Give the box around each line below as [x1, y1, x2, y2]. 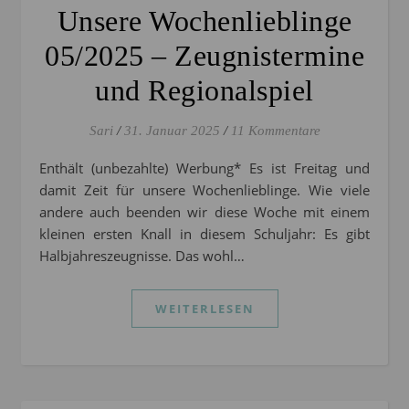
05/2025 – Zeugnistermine [45, 39, 364, 73]
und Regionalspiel [95, 74, 314, 108]
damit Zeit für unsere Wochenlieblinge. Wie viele [39, 181, 370, 200]
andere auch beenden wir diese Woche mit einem [39, 203, 370, 222]
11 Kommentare [230, 123, 320, 139]
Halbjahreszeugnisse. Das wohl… [39, 246, 245, 266]
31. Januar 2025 [123, 123, 220, 139]
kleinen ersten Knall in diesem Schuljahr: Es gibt [39, 225, 370, 244]
